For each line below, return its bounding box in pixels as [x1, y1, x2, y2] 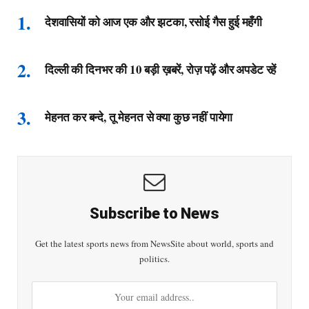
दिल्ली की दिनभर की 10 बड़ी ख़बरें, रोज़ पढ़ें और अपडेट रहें [45, 61, 277, 79]
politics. [139, 252, 170, 266]
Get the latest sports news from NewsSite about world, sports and [35, 237, 274, 250]
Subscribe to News [90, 205, 219, 223]
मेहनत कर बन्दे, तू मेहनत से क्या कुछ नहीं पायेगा [45, 108, 233, 126]
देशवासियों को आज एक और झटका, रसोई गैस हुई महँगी [45, 13, 263, 31]
